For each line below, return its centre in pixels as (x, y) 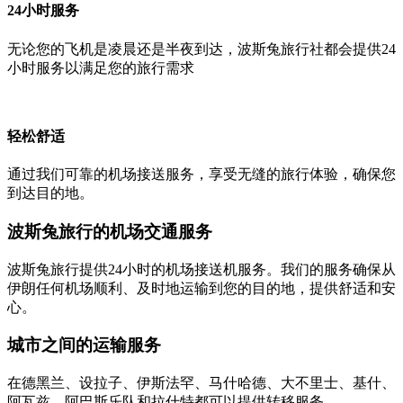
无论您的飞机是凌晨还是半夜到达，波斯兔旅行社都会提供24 (201, 49)
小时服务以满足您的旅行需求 (101, 67)
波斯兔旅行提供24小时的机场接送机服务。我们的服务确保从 (201, 269)
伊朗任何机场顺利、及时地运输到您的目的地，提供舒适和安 (201, 288)
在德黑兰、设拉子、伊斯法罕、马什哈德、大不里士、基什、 (201, 382)
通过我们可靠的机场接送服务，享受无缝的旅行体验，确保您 (201, 175)
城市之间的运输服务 (84, 345)
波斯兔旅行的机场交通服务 (110, 231)
